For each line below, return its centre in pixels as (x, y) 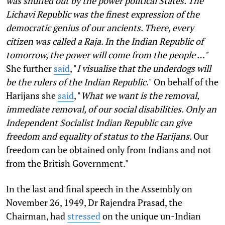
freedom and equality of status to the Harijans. (100, 136)
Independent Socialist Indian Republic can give (99, 122)
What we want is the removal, (140, 95)
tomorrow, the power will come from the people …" (107, 54)
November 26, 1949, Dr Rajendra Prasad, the (94, 202)
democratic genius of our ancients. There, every (100, 27)
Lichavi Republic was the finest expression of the (103, 14)
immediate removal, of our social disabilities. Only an (111, 109)
